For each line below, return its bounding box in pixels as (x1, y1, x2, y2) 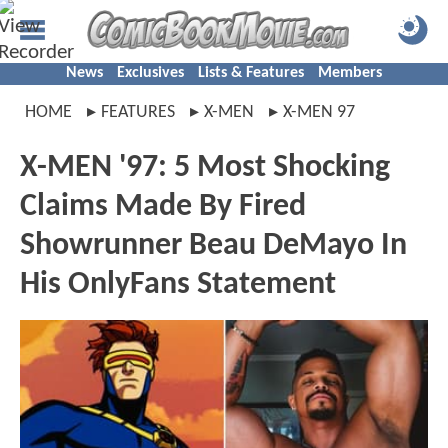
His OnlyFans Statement (20, 269, 336, 301)
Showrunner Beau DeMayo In (20, 230, 407, 262)
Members (318, 65, 382, 81)
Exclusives (117, 65, 184, 81)
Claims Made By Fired (20, 191, 306, 223)
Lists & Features (198, 65, 304, 81)
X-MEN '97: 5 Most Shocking (20, 152, 390, 184)
